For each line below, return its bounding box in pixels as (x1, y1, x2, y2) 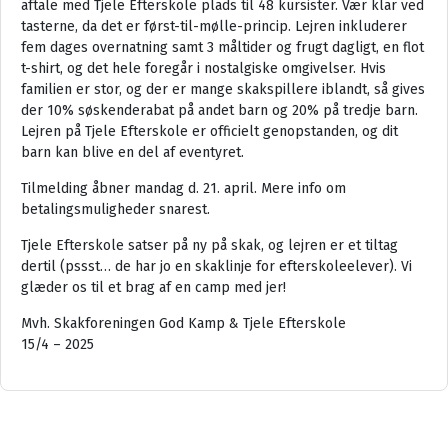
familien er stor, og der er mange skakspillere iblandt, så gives (21, 80, 425, 98)
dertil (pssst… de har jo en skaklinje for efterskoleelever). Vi (21, 257, 412, 275)
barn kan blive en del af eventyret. (21, 143, 244, 161)
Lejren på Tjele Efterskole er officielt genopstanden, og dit (21, 122, 398, 140)
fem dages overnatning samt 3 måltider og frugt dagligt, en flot (21, 38, 424, 56)
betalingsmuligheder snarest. (21, 200, 210, 218)
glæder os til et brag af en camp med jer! (21, 278, 286, 296)
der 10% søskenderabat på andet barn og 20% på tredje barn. (21, 101, 418, 119)
